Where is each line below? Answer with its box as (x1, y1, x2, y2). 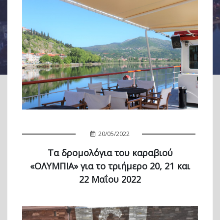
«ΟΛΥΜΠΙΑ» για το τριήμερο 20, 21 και (30, 160, 190, 172)
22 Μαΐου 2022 (79, 173, 141, 185)
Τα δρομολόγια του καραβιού (47, 147, 173, 159)
